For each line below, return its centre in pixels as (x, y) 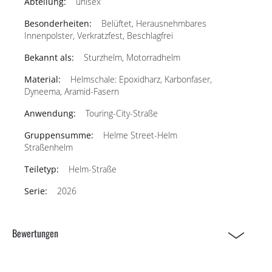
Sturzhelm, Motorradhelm (132, 57)
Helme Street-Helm (140, 135)
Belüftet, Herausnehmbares (154, 23)
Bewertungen (35, 233)
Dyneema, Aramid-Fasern (72, 91)
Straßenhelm (49, 147)
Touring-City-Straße (122, 113)
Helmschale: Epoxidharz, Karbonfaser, (141, 79)
